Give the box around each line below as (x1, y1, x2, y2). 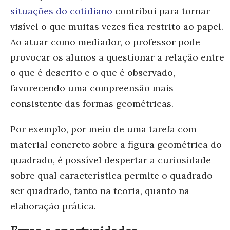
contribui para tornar (112, 5, 210, 17)
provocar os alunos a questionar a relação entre (10, 51, 224, 63)
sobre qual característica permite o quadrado (10, 169, 213, 181)
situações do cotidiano (10, 5, 112, 17)
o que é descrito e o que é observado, (10, 66, 175, 79)
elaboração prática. (10, 200, 96, 212)
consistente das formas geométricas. (10, 97, 174, 109)
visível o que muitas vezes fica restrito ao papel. (10, 20, 223, 32)
